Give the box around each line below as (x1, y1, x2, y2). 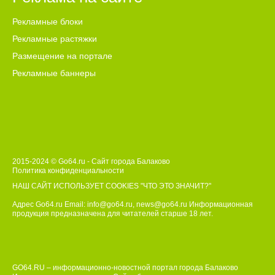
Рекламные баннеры (12, 68, 96, 79)
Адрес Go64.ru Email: (12, 200, 85, 209)
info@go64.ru (87, 200, 133, 209)
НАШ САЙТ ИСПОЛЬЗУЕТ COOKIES (12, 182, 141, 191)
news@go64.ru (136, 200, 187, 209)
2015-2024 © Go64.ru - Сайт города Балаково (12, 157, 170, 166)
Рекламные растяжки (12, 34, 97, 44)
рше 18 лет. (172, 209, 213, 219)
